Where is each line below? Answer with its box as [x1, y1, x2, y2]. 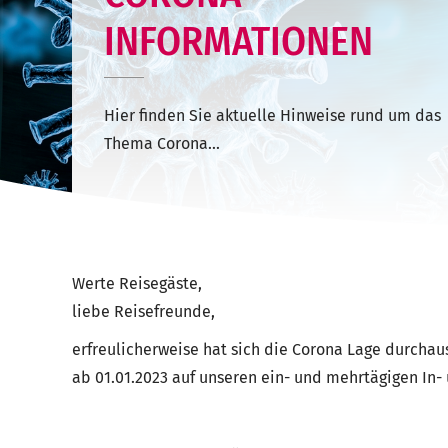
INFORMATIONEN [104, 17, 373, 66]
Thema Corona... [104, 133, 220, 153]
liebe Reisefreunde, [72, 301, 215, 321]
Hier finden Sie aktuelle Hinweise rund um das [104, 105, 441, 125]
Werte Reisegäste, [72, 273, 202, 293]
